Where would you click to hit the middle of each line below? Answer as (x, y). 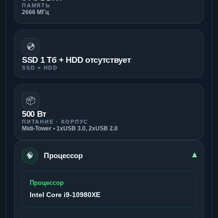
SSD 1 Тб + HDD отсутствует (76, 60)
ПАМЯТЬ (36, 5)
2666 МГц (35, 12)
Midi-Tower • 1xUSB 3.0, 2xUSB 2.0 (70, 128)
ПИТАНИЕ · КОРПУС (55, 121)
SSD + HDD (40, 67)
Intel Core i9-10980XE (65, 194)
